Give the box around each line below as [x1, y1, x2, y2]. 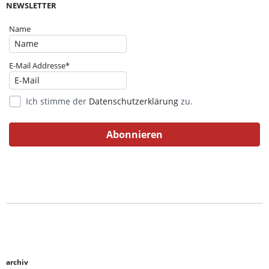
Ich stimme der [26, 95, 89, 107]
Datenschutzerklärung [89, 95, 178, 107]
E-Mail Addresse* [9, 60, 70, 71]
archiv [6, 256, 28, 267]
